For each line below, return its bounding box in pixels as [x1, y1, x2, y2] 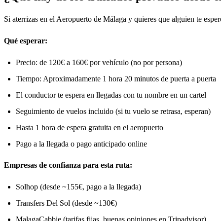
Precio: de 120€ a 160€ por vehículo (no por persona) [16, 58, 182, 67]
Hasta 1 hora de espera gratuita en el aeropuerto [16, 123, 163, 132]
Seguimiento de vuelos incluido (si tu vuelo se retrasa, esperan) [16, 107, 211, 115]
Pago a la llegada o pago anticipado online [16, 139, 147, 148]
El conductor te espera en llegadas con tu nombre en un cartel [16, 90, 206, 99]
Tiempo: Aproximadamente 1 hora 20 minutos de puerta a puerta [16, 74, 216, 83]
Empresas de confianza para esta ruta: [4, 160, 132, 169]
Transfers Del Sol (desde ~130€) [16, 198, 117, 207]
